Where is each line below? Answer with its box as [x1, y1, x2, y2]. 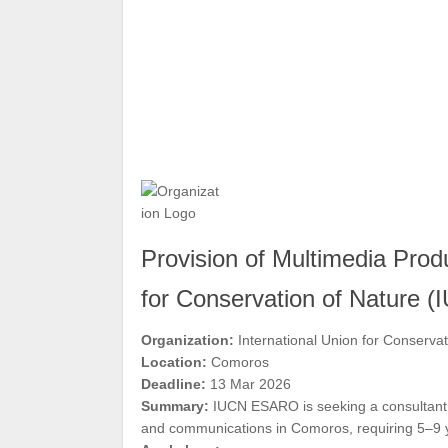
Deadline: [141, 376, 206, 392]
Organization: [141, 332, 234, 348]
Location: [141, 354, 207, 370]
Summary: [141, 398, 209, 414]
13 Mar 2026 [206, 376, 291, 392]
